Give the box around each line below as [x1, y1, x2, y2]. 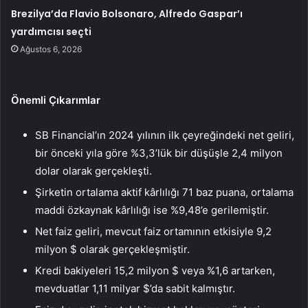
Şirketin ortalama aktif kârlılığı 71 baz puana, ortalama [35, 186, 294, 199]
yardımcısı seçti [11, 25, 92, 39]
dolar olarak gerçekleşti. [35, 164, 152, 178]
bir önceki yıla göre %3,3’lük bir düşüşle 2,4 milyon [35, 146, 283, 160]
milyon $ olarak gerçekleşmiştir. [35, 243, 190, 256]
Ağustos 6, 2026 [20, 44, 82, 55]
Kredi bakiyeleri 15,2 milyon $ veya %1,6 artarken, [35, 264, 275, 278]
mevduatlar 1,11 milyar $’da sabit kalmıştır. [35, 282, 235, 296]
